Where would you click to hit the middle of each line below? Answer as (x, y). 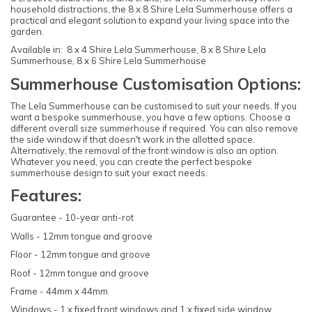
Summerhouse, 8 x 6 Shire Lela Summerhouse (108, 61)
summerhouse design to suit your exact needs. (109, 172)
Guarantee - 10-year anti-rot (72, 218)
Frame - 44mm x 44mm (59, 291)
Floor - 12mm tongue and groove (80, 255)
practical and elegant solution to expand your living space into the (150, 21)
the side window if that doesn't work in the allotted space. (133, 139)
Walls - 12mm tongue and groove (81, 236)
